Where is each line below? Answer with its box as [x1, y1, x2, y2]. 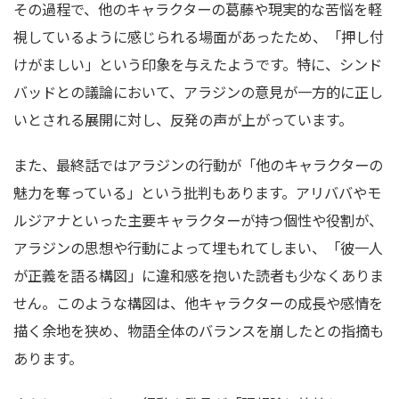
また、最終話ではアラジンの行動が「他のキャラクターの [13, 154, 383, 175]
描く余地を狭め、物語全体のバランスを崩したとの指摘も [13, 320, 384, 341]
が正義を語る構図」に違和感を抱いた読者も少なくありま [13, 265, 384, 286]
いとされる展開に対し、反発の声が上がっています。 [13, 109, 353, 130]
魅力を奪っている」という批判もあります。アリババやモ [13, 182, 381, 203]
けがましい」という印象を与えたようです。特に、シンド [13, 53, 382, 75]
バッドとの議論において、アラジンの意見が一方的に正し [13, 81, 383, 102]
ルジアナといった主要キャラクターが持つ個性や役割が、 [13, 209, 383, 231]
